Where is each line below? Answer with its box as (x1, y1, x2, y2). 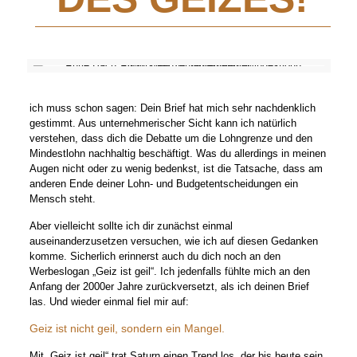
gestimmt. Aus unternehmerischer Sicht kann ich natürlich (29, 117, 297, 129)
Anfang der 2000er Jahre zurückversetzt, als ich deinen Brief (29, 280, 310, 292)
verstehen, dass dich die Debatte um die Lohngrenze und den (29, 132, 313, 144)
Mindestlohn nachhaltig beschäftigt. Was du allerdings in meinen (29, 147, 327, 159)
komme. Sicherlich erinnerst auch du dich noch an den (29, 250, 281, 262)
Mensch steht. (29, 193, 96, 205)
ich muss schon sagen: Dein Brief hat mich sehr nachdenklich (29, 102, 316, 114)
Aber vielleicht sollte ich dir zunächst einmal (29, 220, 233, 232)
